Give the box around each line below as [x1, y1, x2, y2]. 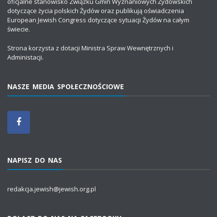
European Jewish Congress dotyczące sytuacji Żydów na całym [7, 15, 189, 25]
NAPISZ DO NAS [7, 155, 62, 165]
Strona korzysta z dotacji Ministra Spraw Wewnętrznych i [7, 43, 173, 52]
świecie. [7, 25, 30, 34]
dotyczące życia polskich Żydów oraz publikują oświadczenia [7, 6, 184, 15]
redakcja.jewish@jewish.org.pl [7, 184, 96, 193]
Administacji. [7, 52, 44, 62]
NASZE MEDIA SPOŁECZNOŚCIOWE [7, 81, 124, 91]
